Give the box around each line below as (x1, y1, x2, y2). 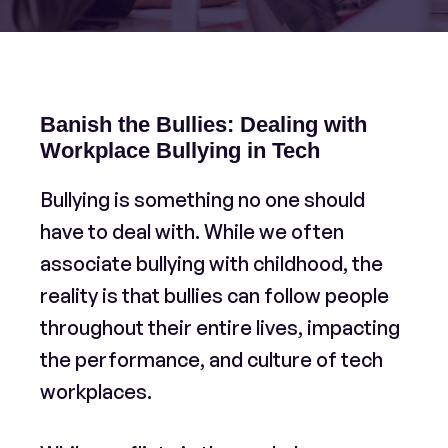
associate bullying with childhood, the (40, 251, 383, 276)
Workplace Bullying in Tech (40, 138, 320, 163)
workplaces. (40, 379, 152, 404)
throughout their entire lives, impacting (40, 315, 400, 340)
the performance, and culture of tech (40, 347, 383, 372)
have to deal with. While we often (40, 219, 344, 244)
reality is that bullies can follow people (40, 283, 389, 308)
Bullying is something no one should (40, 187, 365, 212)
